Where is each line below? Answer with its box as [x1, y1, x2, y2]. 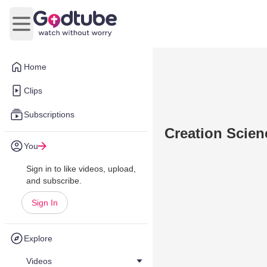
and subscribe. [26, 176, 82, 185]
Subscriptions [24, 110, 74, 119]
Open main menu [20, 24, 94, 35]
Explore [24, 234, 52, 243]
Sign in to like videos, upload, [26, 164, 136, 173]
